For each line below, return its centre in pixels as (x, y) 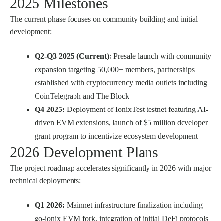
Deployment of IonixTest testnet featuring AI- (136, 110)
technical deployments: (45, 181)
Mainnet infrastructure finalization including (134, 205)
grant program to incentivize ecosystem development (116, 136)
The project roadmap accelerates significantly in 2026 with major (110, 168)
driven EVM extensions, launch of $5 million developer (121, 123)
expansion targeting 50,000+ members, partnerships (115, 70)
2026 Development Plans (84, 152)
